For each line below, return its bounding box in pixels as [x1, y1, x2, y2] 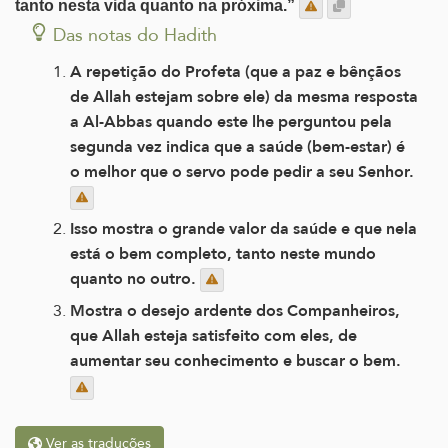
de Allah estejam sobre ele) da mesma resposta [70, 81, 418, 111]
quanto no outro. [70, 264, 200, 294]
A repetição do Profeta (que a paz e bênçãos [70, 56, 401, 86]
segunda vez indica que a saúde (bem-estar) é [70, 131, 405, 161]
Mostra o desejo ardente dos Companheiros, [70, 296, 400, 326]
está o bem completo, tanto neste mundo [70, 239, 376, 269]
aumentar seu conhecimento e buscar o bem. [70, 346, 401, 376]
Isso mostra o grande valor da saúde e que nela [70, 214, 417, 244]
